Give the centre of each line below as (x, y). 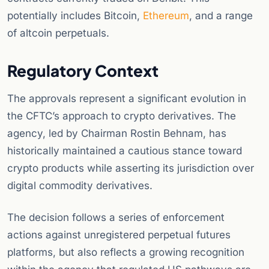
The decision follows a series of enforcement (116, 218)
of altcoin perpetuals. (58, 33)
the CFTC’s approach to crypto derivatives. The (122, 116)
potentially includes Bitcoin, (75, 16)
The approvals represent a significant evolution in (127, 99)
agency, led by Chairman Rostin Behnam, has (117, 134)
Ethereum (166, 16)
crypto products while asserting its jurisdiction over (131, 168)
